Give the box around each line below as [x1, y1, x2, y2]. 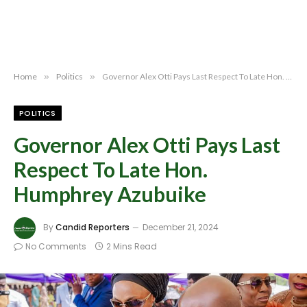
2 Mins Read [106, 241, 157, 252]
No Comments [25, 241, 86, 252]
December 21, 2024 [143, 221, 219, 234]
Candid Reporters [56, 221, 130, 234]
